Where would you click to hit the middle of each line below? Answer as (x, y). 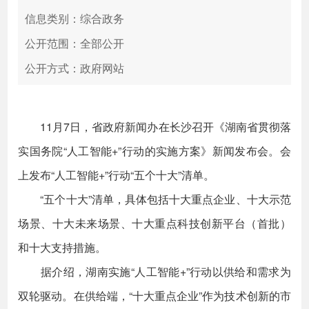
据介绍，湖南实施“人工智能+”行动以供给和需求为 (154, 271)
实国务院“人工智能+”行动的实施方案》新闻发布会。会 (154, 151)
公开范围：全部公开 (75, 43)
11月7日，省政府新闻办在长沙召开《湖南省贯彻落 (154, 127)
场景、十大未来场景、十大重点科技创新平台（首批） (154, 223)
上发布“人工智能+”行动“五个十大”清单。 (117, 175)
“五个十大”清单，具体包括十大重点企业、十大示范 (154, 199)
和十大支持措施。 (62, 247)
